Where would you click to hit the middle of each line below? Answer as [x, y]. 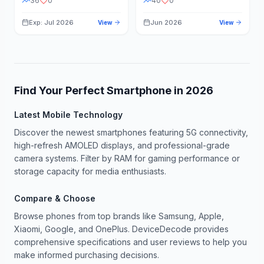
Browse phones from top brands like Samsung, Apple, [119, 216]
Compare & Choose [55, 198]
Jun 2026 [166, 22]
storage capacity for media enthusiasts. [90, 171]
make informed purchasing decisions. [87, 255]
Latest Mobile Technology [68, 115]
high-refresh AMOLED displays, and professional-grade [122, 145]
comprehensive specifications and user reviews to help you [131, 242]
